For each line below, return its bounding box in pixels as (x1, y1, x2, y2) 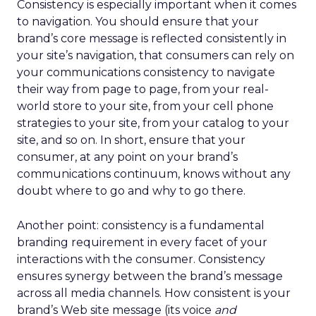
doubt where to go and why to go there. (17, 184, 245, 197)
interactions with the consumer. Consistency (17, 253, 265, 266)
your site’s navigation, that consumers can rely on (17, 49, 294, 62)
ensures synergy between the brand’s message (17, 269, 283, 283)
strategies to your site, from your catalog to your (17, 116, 289, 130)
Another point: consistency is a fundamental (17, 219, 265, 232)
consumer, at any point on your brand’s (17, 150, 238, 164)
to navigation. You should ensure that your (17, 15, 259, 28)
